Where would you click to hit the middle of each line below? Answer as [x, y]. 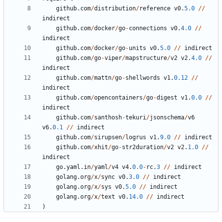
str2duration [143, 147]
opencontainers [118, 98]
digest [167, 98]
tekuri [136, 118]
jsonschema [167, 118]
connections [148, 28]
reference [155, 9]
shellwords [143, 78]
